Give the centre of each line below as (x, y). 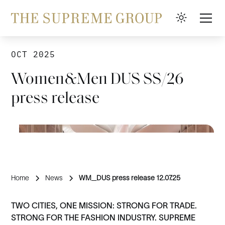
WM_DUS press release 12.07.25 (130, 178)
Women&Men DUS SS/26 (98, 80)
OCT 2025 (33, 54)
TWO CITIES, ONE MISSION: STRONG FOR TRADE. (104, 205)
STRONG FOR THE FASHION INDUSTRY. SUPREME (103, 217)
